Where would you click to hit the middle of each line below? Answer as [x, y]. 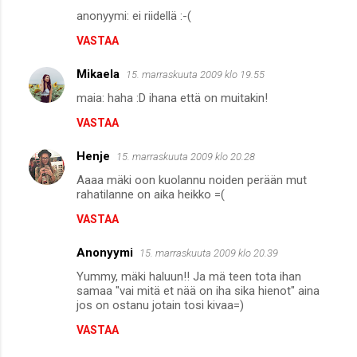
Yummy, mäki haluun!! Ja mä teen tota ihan [189, 276]
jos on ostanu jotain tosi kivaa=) [160, 305]
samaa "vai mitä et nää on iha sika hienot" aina [198, 290]
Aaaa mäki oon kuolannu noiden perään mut [192, 180]
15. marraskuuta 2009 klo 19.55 [195, 74]
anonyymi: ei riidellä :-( [134, 16]
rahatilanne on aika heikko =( [151, 194]
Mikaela [98, 74]
